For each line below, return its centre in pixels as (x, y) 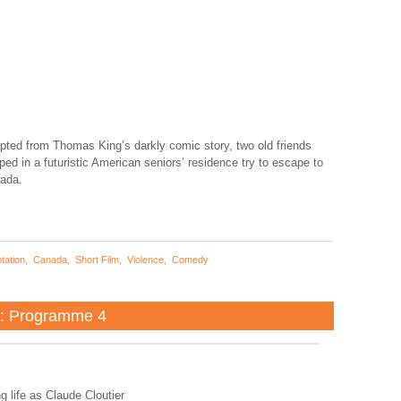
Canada (50, 259)
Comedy (190, 259)
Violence (145, 259)
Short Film (97, 259)
